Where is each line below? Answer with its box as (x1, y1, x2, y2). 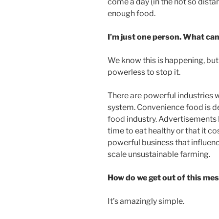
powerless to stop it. (108, 67, 180, 77)
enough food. (108, 9, 155, 19)
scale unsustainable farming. (108, 150, 210, 159)
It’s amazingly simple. (108, 197, 184, 206)
